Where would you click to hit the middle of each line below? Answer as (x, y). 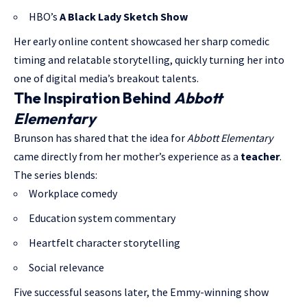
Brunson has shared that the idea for (100, 138)
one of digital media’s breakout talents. (106, 78)
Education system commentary (102, 218)
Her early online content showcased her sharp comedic (142, 41)
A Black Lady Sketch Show (124, 17)
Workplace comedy (73, 194)
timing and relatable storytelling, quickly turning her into (149, 60)
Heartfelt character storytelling (105, 243)
